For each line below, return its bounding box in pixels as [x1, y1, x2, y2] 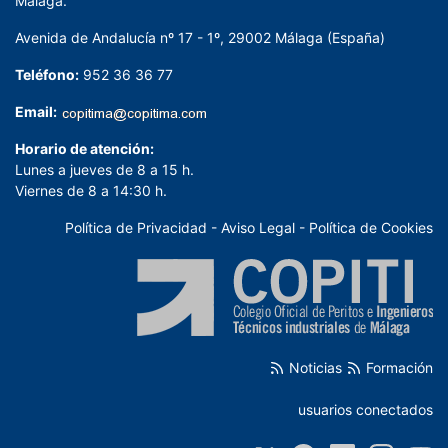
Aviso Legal [221, 218, 295, 236]
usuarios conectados [298, 400, 433, 418]
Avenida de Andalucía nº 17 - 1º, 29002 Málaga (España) [15, 28, 385, 46]
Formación [362, 358, 433, 376]
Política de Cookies [309, 218, 433, 236]
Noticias [285, 358, 342, 376]
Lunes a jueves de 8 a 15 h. [15, 160, 194, 178]
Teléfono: [15, 65, 79, 83]
